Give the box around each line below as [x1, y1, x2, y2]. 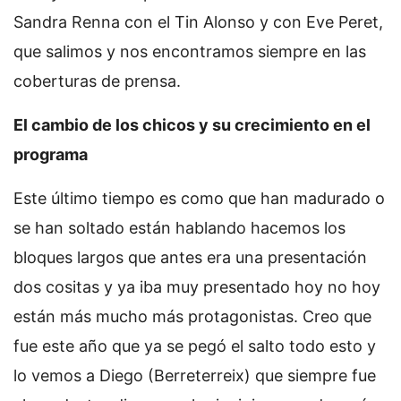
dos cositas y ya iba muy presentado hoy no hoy [13, 277, 380, 297]
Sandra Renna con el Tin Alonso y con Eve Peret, [13, 13, 383, 32]
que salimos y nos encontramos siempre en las [13, 42, 366, 62]
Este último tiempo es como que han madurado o [13, 189, 385, 209]
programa [13, 145, 88, 165]
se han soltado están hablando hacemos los [13, 218, 346, 238]
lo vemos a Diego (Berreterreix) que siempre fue [13, 366, 376, 386]
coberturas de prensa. [13, 72, 181, 91]
